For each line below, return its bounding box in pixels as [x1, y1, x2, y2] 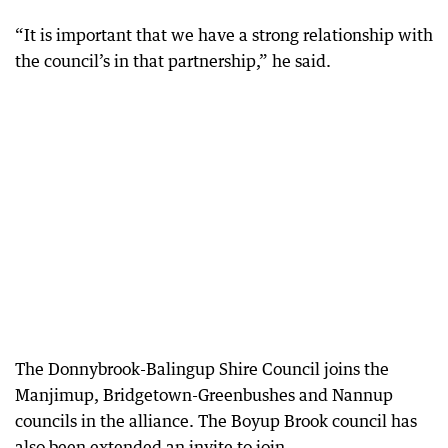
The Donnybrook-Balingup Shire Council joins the [15, 358, 389, 379]
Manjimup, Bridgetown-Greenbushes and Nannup [15, 384, 393, 405]
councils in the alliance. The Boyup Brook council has [15, 410, 417, 431]
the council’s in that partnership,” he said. [15, 50, 331, 71]
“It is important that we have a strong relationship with [15, 24, 433, 45]
